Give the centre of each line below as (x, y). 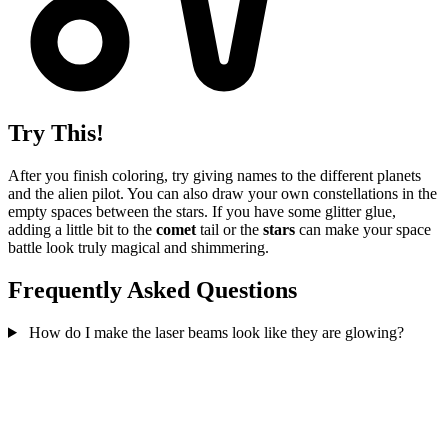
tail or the (229, 230)
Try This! (56, 133)
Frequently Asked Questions (152, 290)
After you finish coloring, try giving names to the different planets (214, 176)
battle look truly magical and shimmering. (138, 248)
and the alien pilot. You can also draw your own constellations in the (222, 194)
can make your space (363, 230)
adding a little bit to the (82, 230)
